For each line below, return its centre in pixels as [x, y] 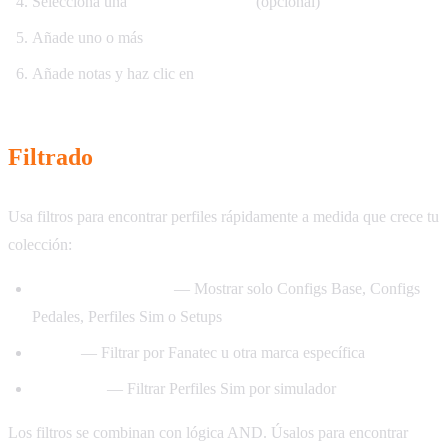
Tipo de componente [101, 289]
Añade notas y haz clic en [115, 74]
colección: [40, 245]
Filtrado [50, 157]
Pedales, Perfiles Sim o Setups [127, 317]
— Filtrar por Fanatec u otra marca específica [221, 353]
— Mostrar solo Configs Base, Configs [295, 289]
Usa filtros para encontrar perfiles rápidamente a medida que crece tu [223, 217]
